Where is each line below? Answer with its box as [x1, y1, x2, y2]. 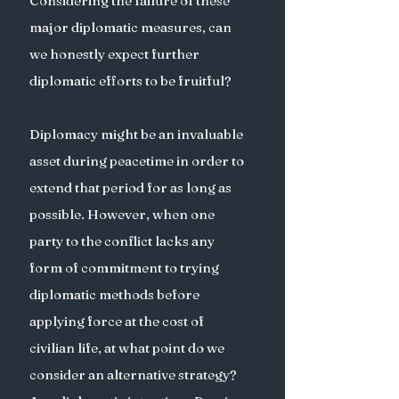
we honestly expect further [29, 45, 202, 62]
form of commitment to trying [29, 259, 222, 276]
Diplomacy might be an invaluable [29, 126, 246, 142]
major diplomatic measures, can [29, 19, 234, 36]
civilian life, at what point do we [29, 339, 227, 356]
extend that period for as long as [29, 179, 234, 196]
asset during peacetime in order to [29, 152, 247, 169]
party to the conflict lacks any [29, 232, 217, 249]
